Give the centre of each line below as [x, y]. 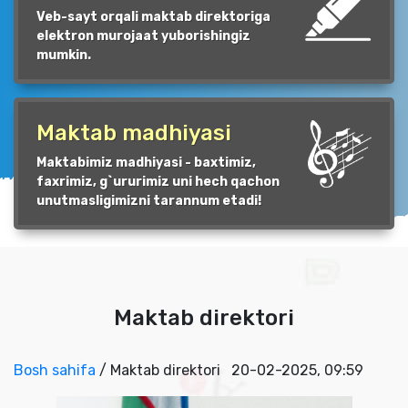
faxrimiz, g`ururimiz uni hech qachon [158, 181]
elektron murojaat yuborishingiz [143, 36]
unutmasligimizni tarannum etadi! [149, 200]
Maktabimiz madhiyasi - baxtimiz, [146, 162]
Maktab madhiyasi [134, 133]
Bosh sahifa [55, 370]
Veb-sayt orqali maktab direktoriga [153, 16]
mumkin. [64, 55]
